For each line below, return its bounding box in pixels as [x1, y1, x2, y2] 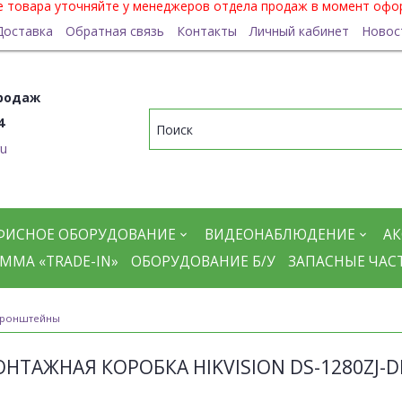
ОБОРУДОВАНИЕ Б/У [131, 252, 275, 272]
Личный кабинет [249, 22, 349, 39]
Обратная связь [65, 22, 164, 39]
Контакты [176, 22, 237, 39]
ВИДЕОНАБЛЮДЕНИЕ [204, 224, 355, 244]
